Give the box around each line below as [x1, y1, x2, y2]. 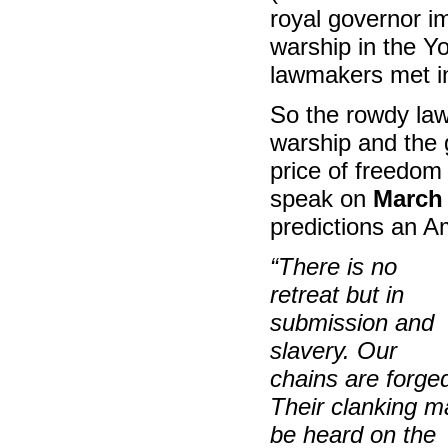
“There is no [270, 252, 397, 280]
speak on [270, 184, 373, 212]
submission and [270, 308, 434, 336]
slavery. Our [270, 336, 397, 364]
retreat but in [270, 280, 404, 308]
